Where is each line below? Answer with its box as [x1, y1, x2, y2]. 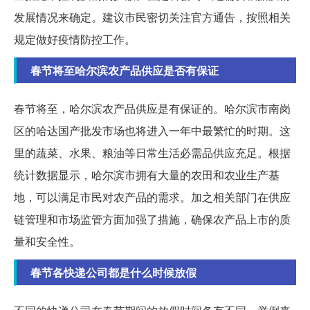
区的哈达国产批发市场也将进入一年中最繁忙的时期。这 [14, 122, 291, 138]
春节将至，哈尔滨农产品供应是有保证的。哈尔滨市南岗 [14, 100, 291, 116]
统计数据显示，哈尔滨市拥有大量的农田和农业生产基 [14, 166, 280, 183]
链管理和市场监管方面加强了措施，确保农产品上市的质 [14, 210, 291, 227]
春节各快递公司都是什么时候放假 [30, 264, 197, 280]
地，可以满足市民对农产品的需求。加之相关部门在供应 [14, 188, 291, 205]
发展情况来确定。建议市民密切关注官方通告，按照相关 [14, 8, 291, 25]
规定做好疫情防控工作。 [14, 30, 136, 47]
